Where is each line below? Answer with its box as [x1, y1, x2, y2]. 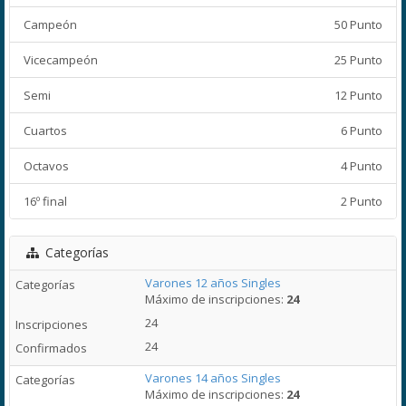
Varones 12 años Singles [145, 275, 282, 291]
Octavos [24, 158, 69, 174]
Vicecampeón [24, 52, 98, 68]
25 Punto [334, 52, 382, 68]
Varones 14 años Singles [145, 370, 282, 386]
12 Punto [334, 87, 382, 103]
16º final [24, 193, 67, 209]
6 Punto [341, 122, 382, 139]
